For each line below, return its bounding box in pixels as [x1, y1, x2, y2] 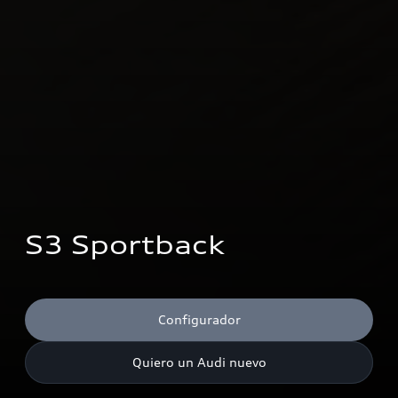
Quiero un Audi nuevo [131, 354, 267, 370]
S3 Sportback [25, 230, 225, 260]
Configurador [157, 312, 241, 327]
